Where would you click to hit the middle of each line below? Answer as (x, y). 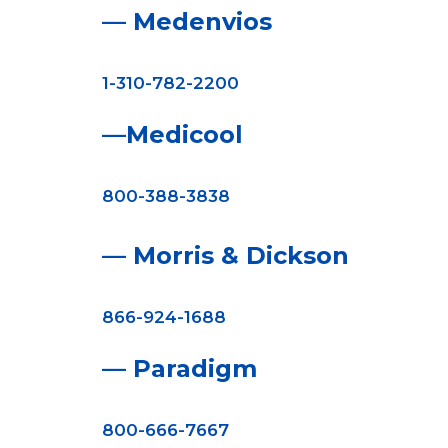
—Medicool (172, 134)
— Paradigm (179, 368)
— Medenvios (186, 21)
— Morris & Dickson (225, 255)
